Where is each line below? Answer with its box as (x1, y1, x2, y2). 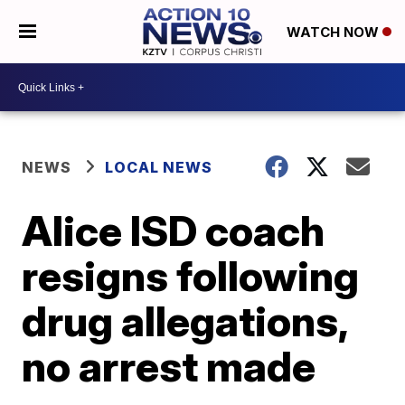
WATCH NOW (286, 24, 382, 42)
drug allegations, (22, 296, 348, 346)
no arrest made (22, 341, 316, 391)
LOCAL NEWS (105, 158, 213, 176)
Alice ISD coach (22, 205, 325, 256)
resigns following (22, 250, 360, 301)
